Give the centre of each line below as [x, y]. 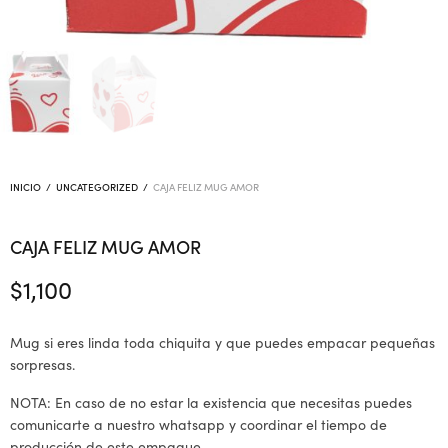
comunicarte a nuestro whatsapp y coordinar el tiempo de [198, 424]
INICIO [25, 187]
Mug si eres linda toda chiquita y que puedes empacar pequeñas [222, 342]
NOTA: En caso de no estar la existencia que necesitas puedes [211, 402]
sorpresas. [42, 364]
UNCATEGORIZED [97, 187]
